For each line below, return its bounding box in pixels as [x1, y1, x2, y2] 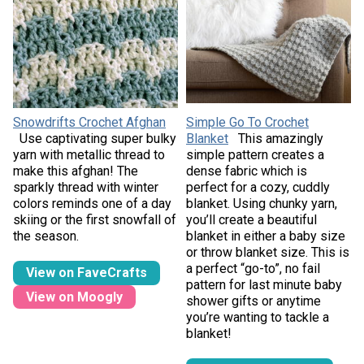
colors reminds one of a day [12, 196, 171, 212]
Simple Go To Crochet [186, 115, 309, 131]
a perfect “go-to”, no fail [186, 261, 320, 277]
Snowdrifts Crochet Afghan [12, 115, 166, 131]
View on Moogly [25, 288, 123, 305]
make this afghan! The [12, 163, 138, 180]
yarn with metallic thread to [12, 147, 165, 163]
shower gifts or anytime [186, 293, 321, 310]
